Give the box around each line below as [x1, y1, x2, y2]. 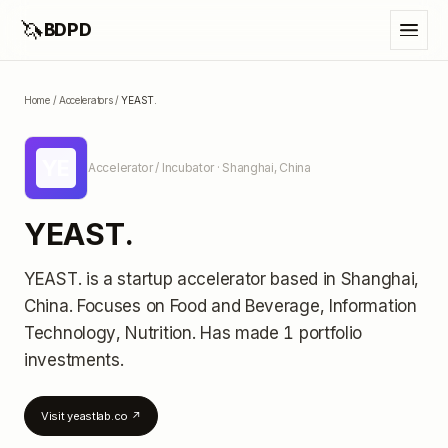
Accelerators [58, 94, 113, 106]
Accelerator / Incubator [88, 160, 215, 175]
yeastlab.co [67, 409, 128, 423]
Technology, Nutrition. [24, 323, 201, 343]
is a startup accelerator [81, 269, 266, 289]
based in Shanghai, [265, 269, 420, 289]
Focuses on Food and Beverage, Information [76, 296, 417, 316]
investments [24, 350, 120, 370]
